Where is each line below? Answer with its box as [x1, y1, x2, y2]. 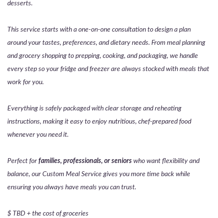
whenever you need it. [7, 131, 69, 139]
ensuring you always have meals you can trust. [7, 183, 136, 191]
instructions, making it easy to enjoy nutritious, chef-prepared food [7, 118, 191, 126]
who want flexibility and [133, 157, 200, 165]
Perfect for [7, 157, 38, 165]
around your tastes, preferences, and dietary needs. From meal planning [7, 39, 205, 47]
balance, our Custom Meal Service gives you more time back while [7, 170, 190, 178]
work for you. [7, 78, 44, 86]
